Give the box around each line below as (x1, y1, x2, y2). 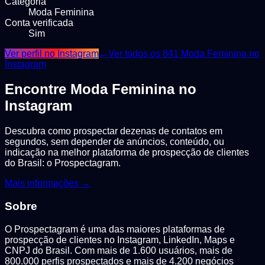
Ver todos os (108, 48, 163, 59)
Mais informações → (5, 178, 91, 189)
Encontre (5, 81, 70, 98)
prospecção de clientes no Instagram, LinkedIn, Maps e (5, 234, 235, 245)
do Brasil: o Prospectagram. (5, 158, 121, 169)
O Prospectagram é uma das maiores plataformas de (5, 224, 225, 234)
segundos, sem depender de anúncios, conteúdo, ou (5, 137, 224, 147)
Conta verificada (5, 17, 73, 28)
